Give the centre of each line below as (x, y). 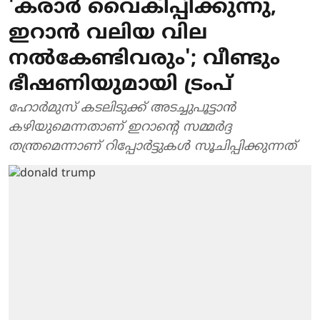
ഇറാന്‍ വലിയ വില (108, 34)
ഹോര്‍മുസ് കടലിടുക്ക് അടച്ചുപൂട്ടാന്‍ (122, 108)
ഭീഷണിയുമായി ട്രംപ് (120, 85)
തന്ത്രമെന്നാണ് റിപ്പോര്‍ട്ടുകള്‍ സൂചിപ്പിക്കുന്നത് (152, 147)
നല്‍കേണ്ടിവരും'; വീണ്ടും (144, 60)
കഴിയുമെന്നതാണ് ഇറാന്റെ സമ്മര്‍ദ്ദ (120, 127)
